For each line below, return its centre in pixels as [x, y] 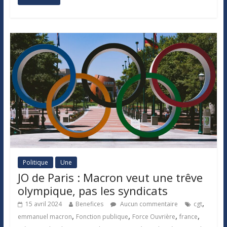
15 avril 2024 [43, 204]
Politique [35, 163]
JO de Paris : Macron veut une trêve [110, 178]
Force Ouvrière [154, 217]
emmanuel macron [45, 217]
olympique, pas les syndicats [92, 191]
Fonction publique [102, 217]
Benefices [89, 204]
